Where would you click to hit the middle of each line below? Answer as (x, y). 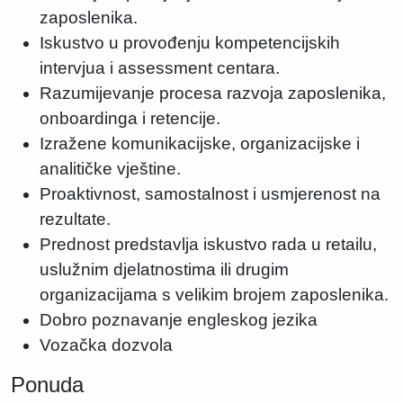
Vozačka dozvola (106, 345)
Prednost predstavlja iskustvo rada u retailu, (208, 244)
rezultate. (75, 219)
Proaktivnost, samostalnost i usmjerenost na (210, 194)
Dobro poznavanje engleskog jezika (179, 320)
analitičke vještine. (110, 169)
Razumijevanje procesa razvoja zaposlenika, (213, 93)
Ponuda (47, 385)
